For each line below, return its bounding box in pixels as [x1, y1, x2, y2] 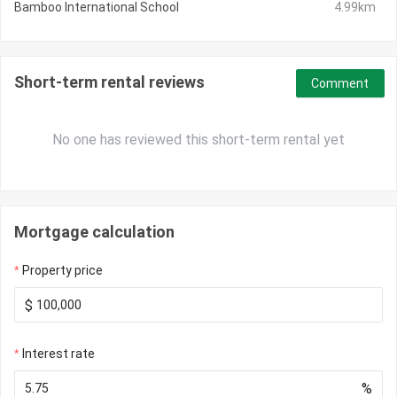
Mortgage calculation [14, 222, 175, 242]
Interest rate [22, 346, 95, 362]
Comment [311, 76, 370, 91]
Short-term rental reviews [14, 73, 205, 92]
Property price [22, 263, 103, 278]
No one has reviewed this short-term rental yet [52, 131, 345, 149]
